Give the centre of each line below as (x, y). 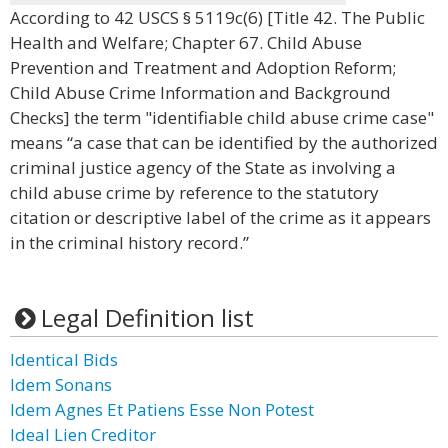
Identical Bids (64, 359)
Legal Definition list (147, 317)
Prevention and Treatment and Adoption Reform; (203, 67)
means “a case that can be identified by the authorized (224, 142)
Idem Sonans (61, 384)
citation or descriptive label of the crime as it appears (220, 217)
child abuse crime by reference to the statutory (194, 192)
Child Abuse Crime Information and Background (200, 92)
